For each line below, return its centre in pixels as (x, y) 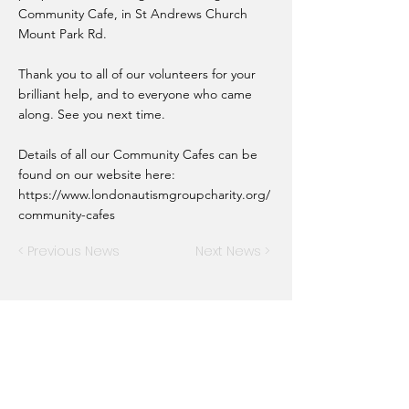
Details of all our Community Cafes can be (138, 154)
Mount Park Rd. (63, 34)
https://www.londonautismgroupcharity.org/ (144, 194)
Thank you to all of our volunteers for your (137, 74)
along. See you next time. (92, 114)
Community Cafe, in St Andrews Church (133, 14)
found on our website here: (97, 174)
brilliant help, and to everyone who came (135, 94)
